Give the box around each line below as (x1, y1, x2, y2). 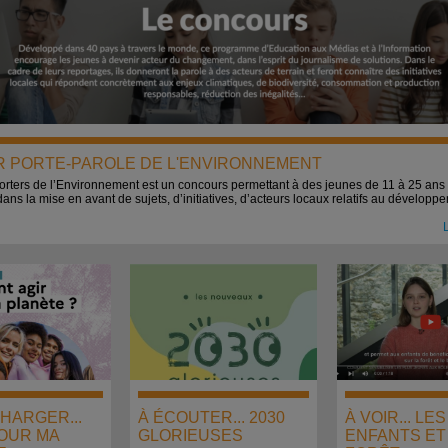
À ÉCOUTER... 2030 (138, 409, 285, 426)
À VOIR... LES (345, 409, 446, 426)
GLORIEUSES (138, 427, 243, 444)
